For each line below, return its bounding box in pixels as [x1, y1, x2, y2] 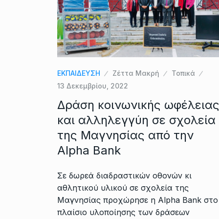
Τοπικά [172, 68, 195, 77]
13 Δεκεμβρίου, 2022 [57, 81, 128, 90]
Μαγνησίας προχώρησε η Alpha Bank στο [57, 195, 218, 205]
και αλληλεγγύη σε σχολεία [57, 112, 216, 127]
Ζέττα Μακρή [112, 68, 159, 77]
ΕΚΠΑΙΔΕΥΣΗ [57, 68, 100, 77]
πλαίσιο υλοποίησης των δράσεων [57, 207, 190, 217]
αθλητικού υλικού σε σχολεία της [57, 182, 189, 193]
